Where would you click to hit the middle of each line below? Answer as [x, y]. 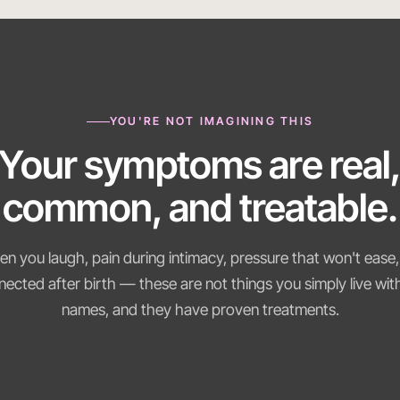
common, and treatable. [200, 208]
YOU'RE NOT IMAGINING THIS [212, 121]
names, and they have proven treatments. [200, 310]
